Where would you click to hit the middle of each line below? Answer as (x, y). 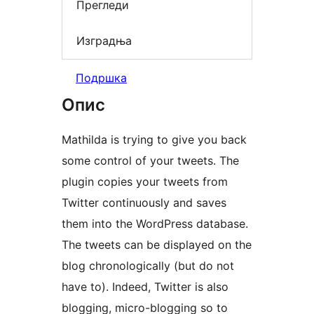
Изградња (104, 41)
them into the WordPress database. (155, 223)
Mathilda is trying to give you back (154, 139)
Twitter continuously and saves (144, 202)
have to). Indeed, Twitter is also (145, 286)
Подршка (101, 77)
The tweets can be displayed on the (157, 244)
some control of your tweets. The (150, 160)
